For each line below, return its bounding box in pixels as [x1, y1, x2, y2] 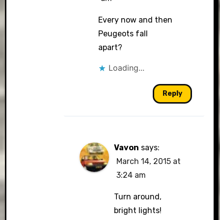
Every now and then [98, 15, 172, 25]
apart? [98, 43, 122, 52]
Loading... [108, 63, 144, 73]
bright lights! [114, 206, 162, 215]
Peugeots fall [98, 29, 148, 38]
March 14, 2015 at [116, 157, 181, 166]
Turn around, [114, 192, 162, 201]
